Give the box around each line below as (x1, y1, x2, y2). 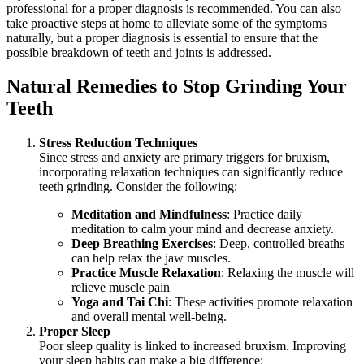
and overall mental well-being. (71, 310, 227, 324)
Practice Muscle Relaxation (71, 266, 221, 280)
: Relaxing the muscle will (221, 266, 354, 280)
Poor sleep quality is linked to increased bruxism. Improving (39, 339, 346, 353)
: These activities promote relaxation (168, 295, 353, 310)
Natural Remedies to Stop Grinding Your (6, 76, 347, 97)
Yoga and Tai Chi (71, 295, 168, 310)
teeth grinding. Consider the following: (39, 180, 237, 194)
